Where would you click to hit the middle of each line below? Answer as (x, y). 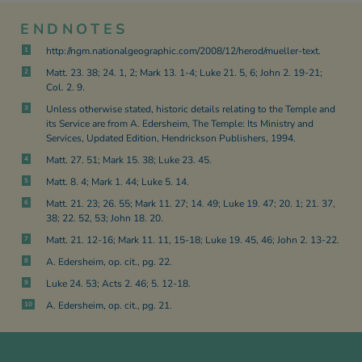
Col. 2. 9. (65, 87)
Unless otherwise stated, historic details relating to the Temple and (190, 109)
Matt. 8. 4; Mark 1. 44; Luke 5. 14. (117, 182)
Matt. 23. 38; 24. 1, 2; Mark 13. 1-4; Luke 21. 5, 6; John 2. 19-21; (184, 73)
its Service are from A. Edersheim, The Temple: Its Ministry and (179, 124)
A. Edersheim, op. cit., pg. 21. (109, 305)
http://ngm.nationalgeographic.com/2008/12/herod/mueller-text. (183, 51)
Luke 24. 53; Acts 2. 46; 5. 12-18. (118, 284)
